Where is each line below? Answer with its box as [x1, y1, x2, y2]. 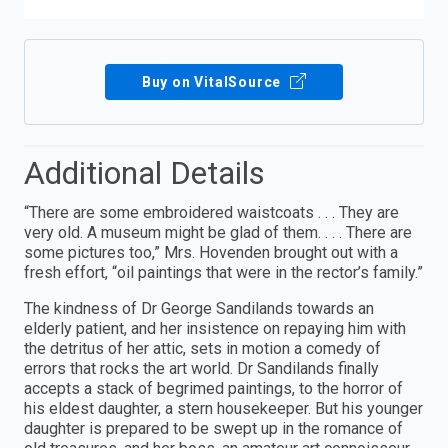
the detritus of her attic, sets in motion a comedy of [24, 338, 381, 358]
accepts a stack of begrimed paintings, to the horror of [24, 378, 403, 398]
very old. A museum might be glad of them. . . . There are [24, 222, 412, 242]
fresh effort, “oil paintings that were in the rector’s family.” [24, 262, 423, 282]
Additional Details [24, 153, 265, 192]
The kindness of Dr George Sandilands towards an [24, 298, 374, 318]
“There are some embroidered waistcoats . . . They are [24, 202, 399, 222]
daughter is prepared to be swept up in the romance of [24, 418, 403, 438]
